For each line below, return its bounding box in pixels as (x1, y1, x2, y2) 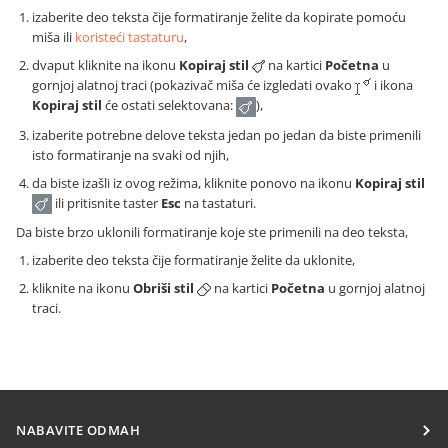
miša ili (32, 28, 75, 47)
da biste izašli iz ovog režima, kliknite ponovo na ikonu (32, 173, 355, 192)
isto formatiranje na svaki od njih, (32, 145, 229, 164)
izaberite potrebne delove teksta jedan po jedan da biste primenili (32, 125, 421, 144)
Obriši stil (133, 279, 194, 298)
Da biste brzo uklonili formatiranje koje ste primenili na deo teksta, (16, 223, 408, 242)
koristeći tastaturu (75, 28, 184, 47)
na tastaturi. (181, 193, 256, 212)
